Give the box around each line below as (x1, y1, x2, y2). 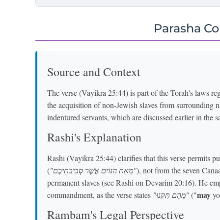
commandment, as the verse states (47, 189, 153, 200)
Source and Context (47, 63, 140, 80)
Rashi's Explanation (47, 129, 141, 145)
